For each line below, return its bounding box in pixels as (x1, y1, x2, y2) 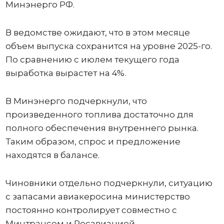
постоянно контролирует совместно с (5, 204, 177, 215)
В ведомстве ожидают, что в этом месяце (5, 27, 190, 37)
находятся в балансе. (5, 149, 99, 160)
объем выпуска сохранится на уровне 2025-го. (5, 40, 212, 51)
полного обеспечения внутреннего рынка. (5, 122, 198, 133)
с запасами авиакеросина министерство (5, 191, 190, 201)
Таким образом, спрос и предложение (5, 136, 180, 146)
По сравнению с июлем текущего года (5, 54, 179, 64)
